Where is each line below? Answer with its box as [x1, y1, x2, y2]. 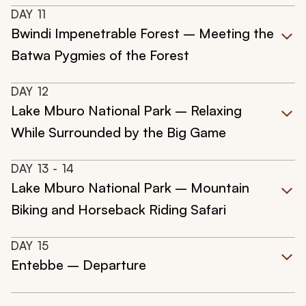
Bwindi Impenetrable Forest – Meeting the [11, 25, 274, 42]
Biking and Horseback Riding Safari [11, 201, 226, 219]
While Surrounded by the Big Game [11, 124, 226, 141]
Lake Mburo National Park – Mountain [11, 179, 249, 197]
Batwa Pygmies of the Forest [11, 46, 189, 64]
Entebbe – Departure [11, 256, 146, 274]
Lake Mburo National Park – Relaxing [11, 102, 242, 120]
